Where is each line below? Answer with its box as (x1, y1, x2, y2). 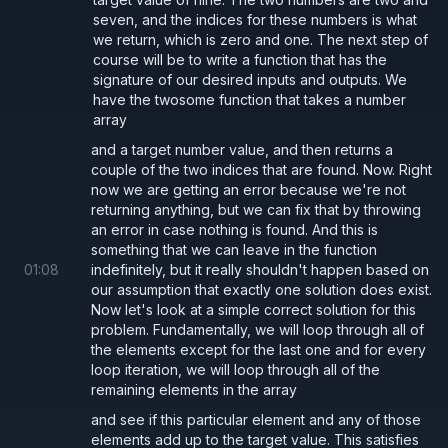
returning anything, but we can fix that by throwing (91, 200, 421, 218)
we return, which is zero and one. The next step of (93, 30, 428, 48)
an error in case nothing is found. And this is (91, 220, 378, 238)
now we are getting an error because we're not (91, 180, 406, 198)
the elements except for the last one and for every (91, 340, 426, 358)
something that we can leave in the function (91, 240, 377, 258)
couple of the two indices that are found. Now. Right (91, 160, 432, 178)
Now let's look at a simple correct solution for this (91, 300, 416, 318)
